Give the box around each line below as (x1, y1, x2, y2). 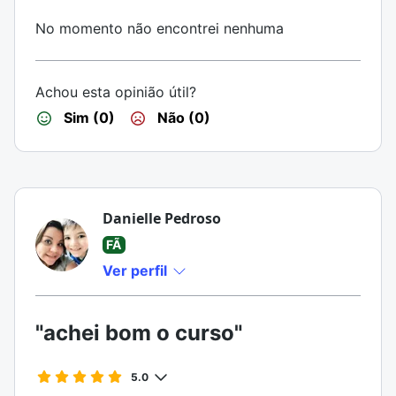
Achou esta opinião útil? (35, 83, 196, 101)
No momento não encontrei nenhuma (35, 19, 284, 37)
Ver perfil (103, 262, 171, 279)
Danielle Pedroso (103, 209, 221, 228)
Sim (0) (60, 109, 115, 126)
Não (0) (154, 109, 210, 126)
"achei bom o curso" (35, 320, 242, 346)
